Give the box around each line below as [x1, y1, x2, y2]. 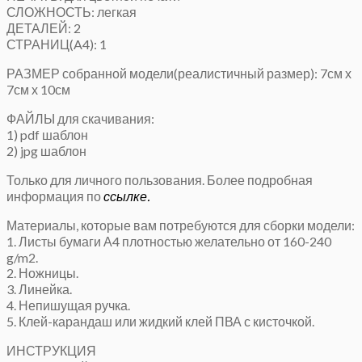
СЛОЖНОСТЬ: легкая [6, 4, 137, 20]
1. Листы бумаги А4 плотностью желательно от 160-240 [6, 234, 331, 250]
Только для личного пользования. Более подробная [6, 172, 313, 188]
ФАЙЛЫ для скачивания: [6, 111, 154, 127]
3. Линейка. [6, 281, 72, 297]
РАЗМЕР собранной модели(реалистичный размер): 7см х [6, 65, 351, 82]
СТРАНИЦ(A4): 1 [6, 36, 107, 53]
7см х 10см [6, 82, 70, 98]
